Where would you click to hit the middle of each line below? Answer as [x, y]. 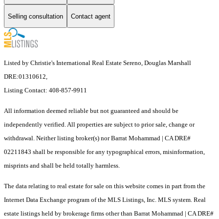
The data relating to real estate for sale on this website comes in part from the [105, 186]
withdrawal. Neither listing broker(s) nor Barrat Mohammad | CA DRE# [97, 138]
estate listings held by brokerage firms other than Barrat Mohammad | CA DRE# [109, 214]
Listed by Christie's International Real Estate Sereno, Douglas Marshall [98, 63]
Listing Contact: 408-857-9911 [46, 90]
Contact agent [91, 16]
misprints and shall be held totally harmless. [62, 166]
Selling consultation [35, 16]
